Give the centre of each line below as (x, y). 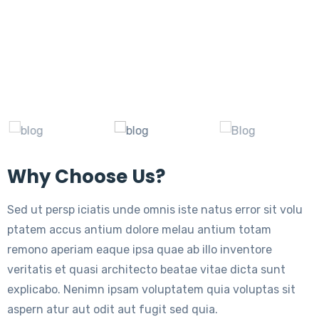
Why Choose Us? (86, 177)
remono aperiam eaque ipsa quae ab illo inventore (140, 250)
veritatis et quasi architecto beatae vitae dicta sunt (146, 270)
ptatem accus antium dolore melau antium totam (139, 230)
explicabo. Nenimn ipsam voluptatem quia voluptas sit (151, 289)
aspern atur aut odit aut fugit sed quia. (113, 309)
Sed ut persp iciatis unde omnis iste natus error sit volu (155, 210)
